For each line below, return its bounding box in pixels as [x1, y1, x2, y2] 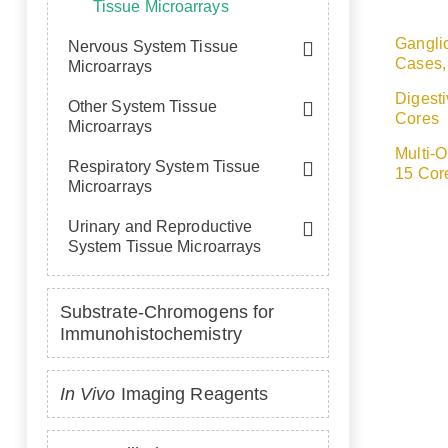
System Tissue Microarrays [67, 238, 262, 255]
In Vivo [59, 384, 116, 404]
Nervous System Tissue [67, 38, 238, 55]
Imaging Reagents [115, 384, 269, 404]
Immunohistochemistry [59, 324, 242, 344]
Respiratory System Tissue [67, 158, 261, 175]
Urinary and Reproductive [67, 218, 253, 235]
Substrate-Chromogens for [59, 302, 275, 322]
